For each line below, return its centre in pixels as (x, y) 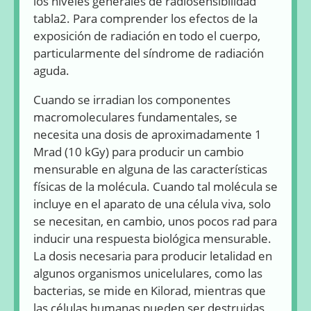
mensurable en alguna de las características (150, 169)
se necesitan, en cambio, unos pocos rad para (155, 221)
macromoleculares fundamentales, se (135, 117)
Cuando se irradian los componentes (132, 100)
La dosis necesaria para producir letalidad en (153, 256)
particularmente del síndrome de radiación (149, 53)
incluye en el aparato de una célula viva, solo (152, 204)
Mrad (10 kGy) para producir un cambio (138, 152)
